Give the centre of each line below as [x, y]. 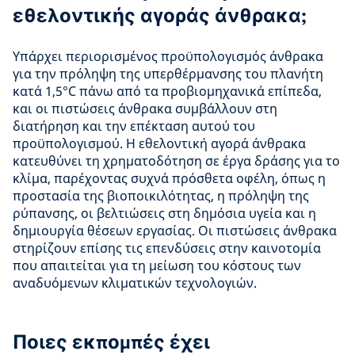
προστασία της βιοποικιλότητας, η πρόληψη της [161, 196]
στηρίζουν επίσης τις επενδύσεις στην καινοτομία [167, 248]
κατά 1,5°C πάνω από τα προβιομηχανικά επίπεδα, [167, 91]
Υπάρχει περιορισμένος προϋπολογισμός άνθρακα [168, 56]
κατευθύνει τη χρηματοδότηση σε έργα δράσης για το [176, 161]
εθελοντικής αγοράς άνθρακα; [160, 15]
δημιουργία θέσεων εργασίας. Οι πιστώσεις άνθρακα [175, 231]
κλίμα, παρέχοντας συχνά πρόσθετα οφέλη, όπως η [169, 178]
